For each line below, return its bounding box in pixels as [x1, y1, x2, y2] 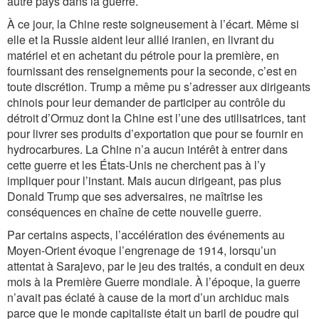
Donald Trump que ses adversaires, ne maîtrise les [7, 188, 263, 204]
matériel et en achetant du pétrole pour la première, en [7, 47, 279, 63]
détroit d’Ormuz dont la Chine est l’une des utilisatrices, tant [7, 110, 305, 126]
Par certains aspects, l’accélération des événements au [7, 226, 285, 243]
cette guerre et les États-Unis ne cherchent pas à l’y [7, 157, 266, 173]
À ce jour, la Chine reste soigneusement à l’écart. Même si [7, 16, 299, 32]
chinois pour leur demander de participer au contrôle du [7, 94, 286, 110]
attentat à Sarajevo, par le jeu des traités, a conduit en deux [7, 258, 305, 274]
